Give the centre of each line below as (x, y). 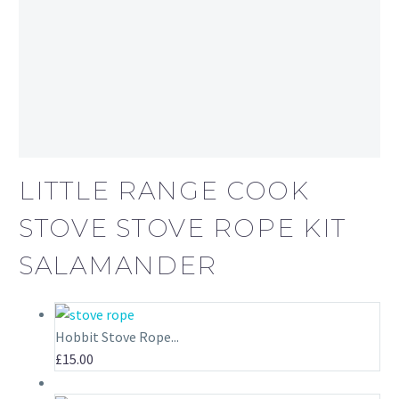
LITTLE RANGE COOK (164, 190)
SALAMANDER (118, 265)
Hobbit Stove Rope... (117, 337)
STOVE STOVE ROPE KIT (183, 228)
